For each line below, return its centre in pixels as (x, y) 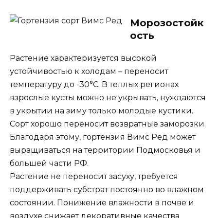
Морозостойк (167, 23)
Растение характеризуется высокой (83, 58)
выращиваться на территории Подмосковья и (105, 150)
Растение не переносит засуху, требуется (94, 176)
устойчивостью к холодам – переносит (89, 71)
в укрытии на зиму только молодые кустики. (101, 110)
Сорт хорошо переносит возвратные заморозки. (108, 124)
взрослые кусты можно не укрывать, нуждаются (108, 97)
